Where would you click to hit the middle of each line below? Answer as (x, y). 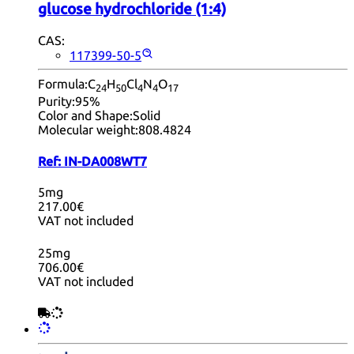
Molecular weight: (88, 130)
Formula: (63, 84)
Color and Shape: (85, 116)
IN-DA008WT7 (105, 161)
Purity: (56, 102)
